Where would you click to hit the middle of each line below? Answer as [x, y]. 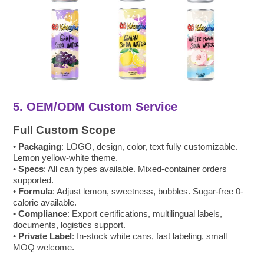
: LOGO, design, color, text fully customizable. [150, 146]
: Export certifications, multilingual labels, [145, 213]
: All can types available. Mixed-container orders [136, 169]
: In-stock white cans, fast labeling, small [150, 236]
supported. [34, 180]
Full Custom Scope [65, 130]
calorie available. [45, 202]
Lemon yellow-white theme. [66, 157]
